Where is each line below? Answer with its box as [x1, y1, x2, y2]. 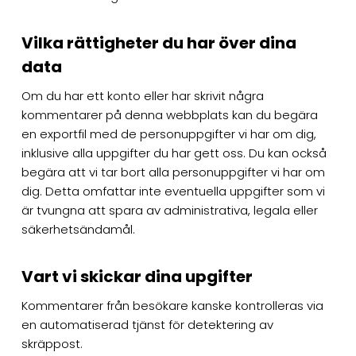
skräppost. [21, 335, 83, 352]
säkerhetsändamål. [21, 220, 135, 238]
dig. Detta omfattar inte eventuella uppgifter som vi [21, 182, 325, 199]
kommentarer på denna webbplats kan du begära [21, 106, 318, 123]
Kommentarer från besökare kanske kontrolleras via [21, 296, 323, 314]
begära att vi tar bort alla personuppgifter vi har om [21, 163, 325, 180]
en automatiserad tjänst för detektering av [21, 315, 273, 333]
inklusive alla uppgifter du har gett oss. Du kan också [21, 144, 327, 161]
